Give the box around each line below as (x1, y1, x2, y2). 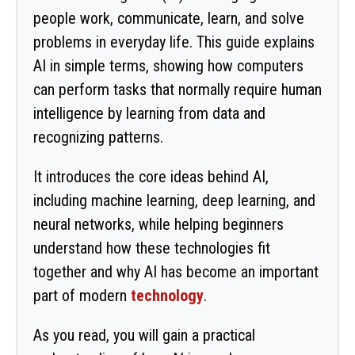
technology (131, 285, 204, 305)
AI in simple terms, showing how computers (33, 55, 303, 75)
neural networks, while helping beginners (33, 214, 284, 234)
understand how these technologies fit (33, 238, 270, 258)
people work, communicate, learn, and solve (33, 8, 304, 28)
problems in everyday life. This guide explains (33, 32, 315, 52)
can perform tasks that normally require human (33, 79, 322, 99)
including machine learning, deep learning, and (33, 190, 315, 210)
